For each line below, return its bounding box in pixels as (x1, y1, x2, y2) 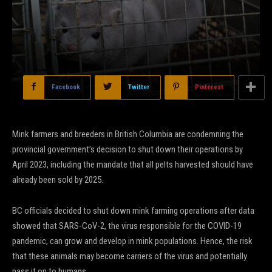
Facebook (52, 83, 80, 91)
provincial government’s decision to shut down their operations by (12, 143, 243, 155)
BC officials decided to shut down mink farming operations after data (12, 205, 254, 216)
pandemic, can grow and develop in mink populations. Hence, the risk (12, 235, 253, 246)
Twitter (128, 83, 150, 91)
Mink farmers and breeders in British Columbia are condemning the (12, 128, 243, 140)
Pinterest (195, 83, 223, 91)
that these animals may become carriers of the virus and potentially (12, 250, 247, 262)
